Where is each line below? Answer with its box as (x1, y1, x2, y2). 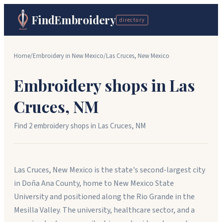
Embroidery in (33, 52, 72, 60)
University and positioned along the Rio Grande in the (14, 191, 195, 202)
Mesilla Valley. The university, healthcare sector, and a (14, 205, 195, 216)
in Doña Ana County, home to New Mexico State (14, 178, 174, 189)
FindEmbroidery (32, 12, 116, 27)
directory (119, 16, 145, 24)
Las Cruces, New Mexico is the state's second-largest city (14, 165, 205, 175)
